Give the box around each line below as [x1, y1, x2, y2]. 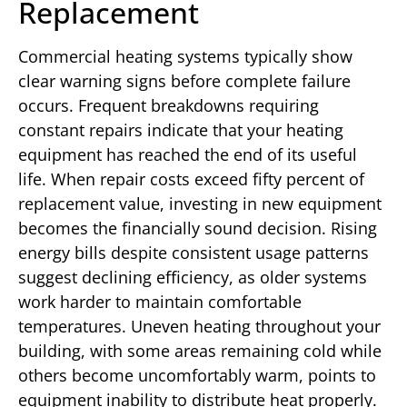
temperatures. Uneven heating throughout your [18, 315, 381, 338]
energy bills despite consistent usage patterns [18, 242, 369, 264]
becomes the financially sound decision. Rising [18, 217, 377, 240]
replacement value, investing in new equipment [18, 193, 382, 215]
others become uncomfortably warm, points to [18, 364, 376, 387]
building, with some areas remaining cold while [18, 340, 382, 362]
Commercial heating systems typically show [18, 45, 352, 68]
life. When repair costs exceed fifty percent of [18, 168, 364, 191]
